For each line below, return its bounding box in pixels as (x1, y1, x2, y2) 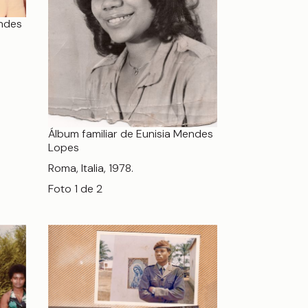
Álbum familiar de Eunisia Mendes (48, 126, 213, 142)
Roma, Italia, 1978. (48, 161, 133, 176)
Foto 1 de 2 (48, 181, 102, 197)
